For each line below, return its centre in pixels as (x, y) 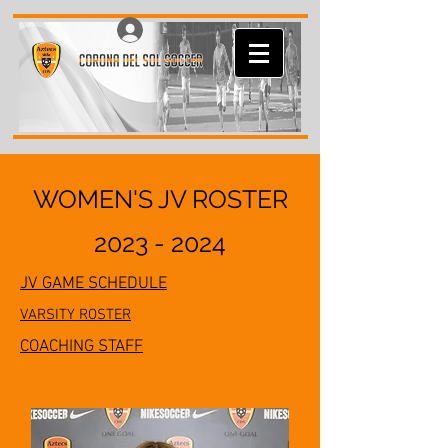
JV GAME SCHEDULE (93, 284)
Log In (181, 29)
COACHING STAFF (81, 347)
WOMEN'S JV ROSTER (160, 199)
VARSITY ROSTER (75, 315)
